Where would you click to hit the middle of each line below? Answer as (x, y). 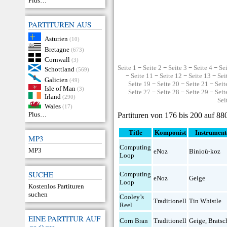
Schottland (59, 69)
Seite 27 (139, 92)
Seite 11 (142, 76)
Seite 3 (178, 68)
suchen (38, 194)
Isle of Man (60, 88)
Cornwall (57, 59)
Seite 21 (197, 84)
